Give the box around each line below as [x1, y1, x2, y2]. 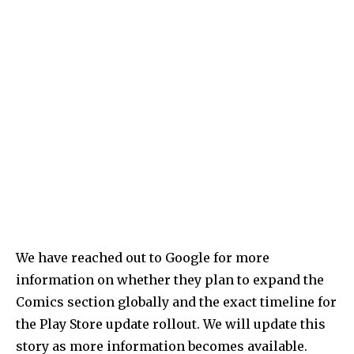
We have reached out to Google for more [16, 249, 269, 265]
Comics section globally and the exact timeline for [16, 293, 337, 310]
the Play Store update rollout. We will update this [16, 315, 326, 332]
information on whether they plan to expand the [16, 271, 324, 288]
